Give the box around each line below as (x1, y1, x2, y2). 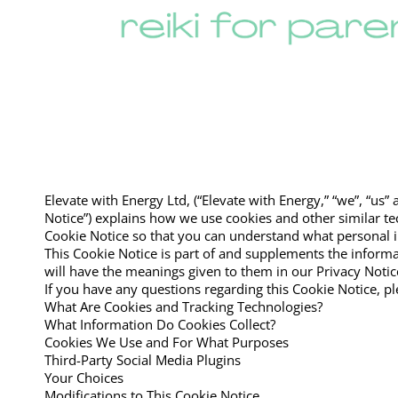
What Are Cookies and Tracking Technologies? (44, 297, 322, 315)
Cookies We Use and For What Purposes (44, 332, 289, 351)
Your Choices (44, 368, 123, 386)
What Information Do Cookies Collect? (44, 314, 275, 333)
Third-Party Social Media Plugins (44, 350, 241, 369)
